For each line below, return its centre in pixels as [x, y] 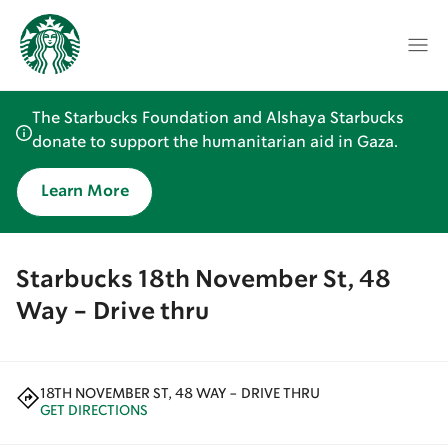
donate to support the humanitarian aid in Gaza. [215, 142]
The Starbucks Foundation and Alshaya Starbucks [218, 118]
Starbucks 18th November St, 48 [203, 280]
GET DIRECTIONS [94, 411]
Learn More [85, 191]
